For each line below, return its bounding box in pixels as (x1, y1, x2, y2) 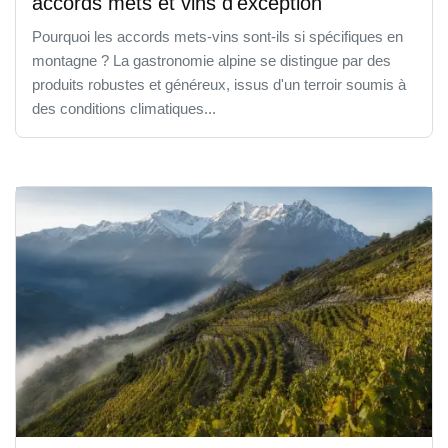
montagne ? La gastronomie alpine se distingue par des (32, 51, 391, 69)
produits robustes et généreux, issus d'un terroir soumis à (32, 75, 406, 93)
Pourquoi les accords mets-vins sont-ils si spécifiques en (32, 27, 403, 45)
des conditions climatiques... (32, 99, 216, 117)
